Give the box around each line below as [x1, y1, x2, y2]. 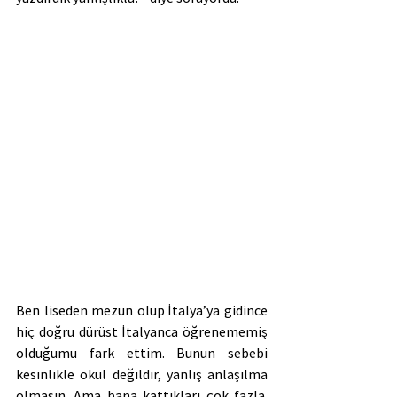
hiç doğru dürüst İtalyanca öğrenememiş [16, 322, 268, 340]
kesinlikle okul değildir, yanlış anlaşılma [16, 364, 268, 383]
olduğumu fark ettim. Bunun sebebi [16, 343, 268, 362]
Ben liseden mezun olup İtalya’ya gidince [16, 300, 268, 319]
